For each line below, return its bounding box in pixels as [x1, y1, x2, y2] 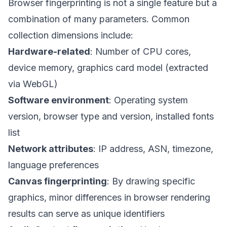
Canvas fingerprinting [8, 176, 107, 186]
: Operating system [109, 95, 188, 105]
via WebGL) [8, 79, 58, 89]
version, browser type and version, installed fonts [8, 111, 214, 122]
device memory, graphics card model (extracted [8, 62, 208, 73]
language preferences [8, 160, 99, 170]
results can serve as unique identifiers [8, 208, 165, 219]
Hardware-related [8, 46, 90, 57]
